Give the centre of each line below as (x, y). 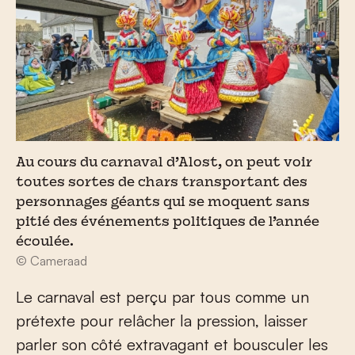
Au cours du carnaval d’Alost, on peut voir (164, 163)
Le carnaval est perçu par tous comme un (162, 296)
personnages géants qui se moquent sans (163, 202)
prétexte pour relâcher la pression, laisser (162, 320)
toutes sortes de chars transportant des (162, 183)
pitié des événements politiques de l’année (168, 222)
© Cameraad (52, 260)
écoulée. (45, 242)
